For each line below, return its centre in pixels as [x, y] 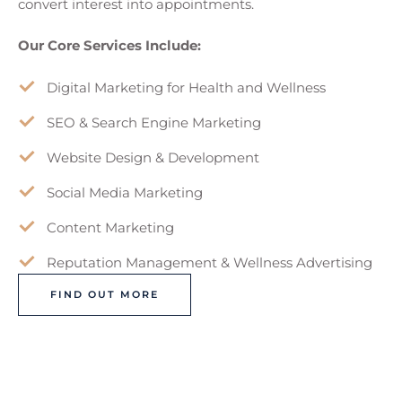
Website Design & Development [153, 157]
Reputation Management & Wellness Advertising [210, 262]
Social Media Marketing [125, 192]
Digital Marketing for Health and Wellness [186, 87]
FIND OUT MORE [105, 294]
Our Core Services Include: [109, 45]
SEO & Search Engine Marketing [154, 122]
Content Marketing [110, 227]
